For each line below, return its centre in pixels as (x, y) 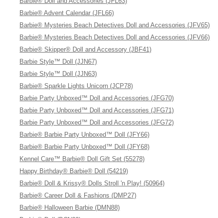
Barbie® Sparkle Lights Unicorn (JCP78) (76, 86)
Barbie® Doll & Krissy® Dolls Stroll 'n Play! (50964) (92, 183)
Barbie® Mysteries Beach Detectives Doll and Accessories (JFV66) (115, 37)
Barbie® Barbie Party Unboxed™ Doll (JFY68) (85, 147)
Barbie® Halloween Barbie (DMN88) (70, 208)
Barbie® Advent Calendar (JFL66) (67, 13)
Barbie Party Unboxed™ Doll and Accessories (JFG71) (97, 110)
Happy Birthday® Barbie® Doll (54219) (74, 171)
